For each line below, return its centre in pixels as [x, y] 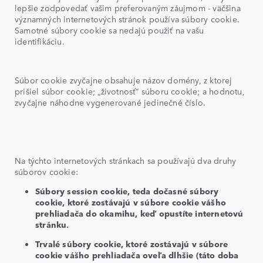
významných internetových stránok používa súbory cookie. [127, 18]
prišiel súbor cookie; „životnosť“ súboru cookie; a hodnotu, [130, 91]
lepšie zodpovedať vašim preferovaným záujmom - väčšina [128, 7]
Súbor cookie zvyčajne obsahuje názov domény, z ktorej [124, 80]
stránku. [52, 224]
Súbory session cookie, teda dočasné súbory [127, 190]
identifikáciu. [40, 41]
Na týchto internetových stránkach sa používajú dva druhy [126, 160]
